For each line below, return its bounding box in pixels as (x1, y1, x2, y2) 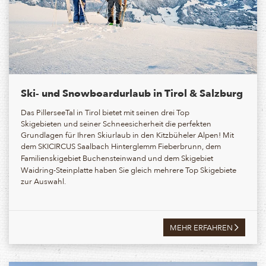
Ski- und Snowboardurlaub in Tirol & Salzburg (21, 84, 243, 102)
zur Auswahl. (21, 174, 66, 187)
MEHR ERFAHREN (170, 220, 235, 233)
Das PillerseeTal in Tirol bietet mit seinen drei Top (21, 105, 189, 118)
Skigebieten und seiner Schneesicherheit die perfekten (21, 116, 211, 129)
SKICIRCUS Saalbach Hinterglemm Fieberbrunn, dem (38, 139, 221, 152)
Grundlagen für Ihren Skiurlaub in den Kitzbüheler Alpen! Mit (21, 128, 234, 141)
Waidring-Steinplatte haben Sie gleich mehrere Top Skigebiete (21, 163, 236, 176)
